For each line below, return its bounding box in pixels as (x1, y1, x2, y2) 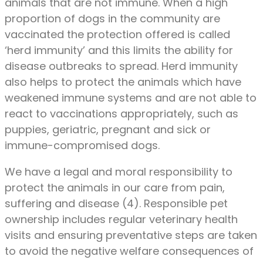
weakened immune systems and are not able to (5, 90, 257, 105)
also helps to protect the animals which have (5, 74, 241, 89)
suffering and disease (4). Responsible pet (5, 195, 228, 211)
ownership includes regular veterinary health (5, 211, 238, 227)
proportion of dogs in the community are (5, 11, 220, 26)
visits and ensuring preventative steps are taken (5, 227, 257, 242)
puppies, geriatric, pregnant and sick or (5, 122, 211, 137)
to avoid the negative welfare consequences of (5, 243, 254, 258)
